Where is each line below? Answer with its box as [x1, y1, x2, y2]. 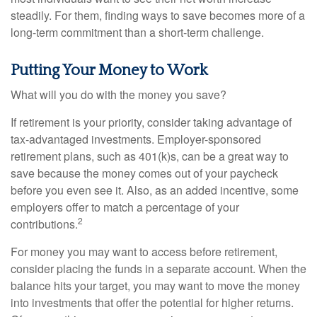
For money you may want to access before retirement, [11, 243, 277, 260]
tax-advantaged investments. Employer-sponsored [11, 131, 261, 147]
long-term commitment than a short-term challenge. [11, 24, 264, 40]
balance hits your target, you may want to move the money [11, 277, 300, 294]
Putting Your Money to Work [11, 62, 208, 79]
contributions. [11, 216, 78, 232]
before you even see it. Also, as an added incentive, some [11, 182, 299, 198]
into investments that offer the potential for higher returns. [11, 294, 294, 311]
